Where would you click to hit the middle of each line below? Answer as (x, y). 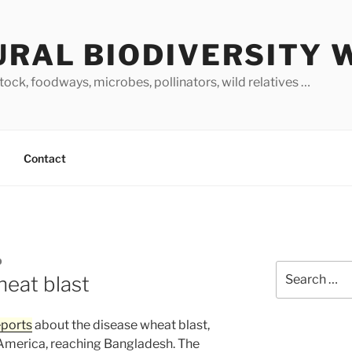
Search (293, 268)
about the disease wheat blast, (121, 325)
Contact (44, 158)
